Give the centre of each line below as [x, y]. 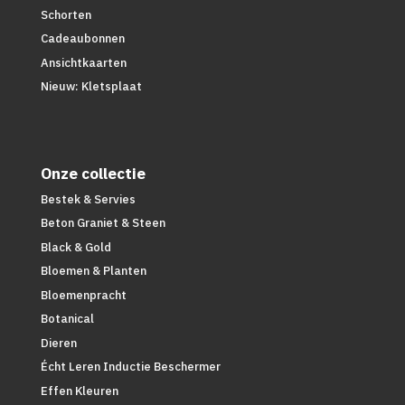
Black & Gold [75, 247]
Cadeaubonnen [82, 39]
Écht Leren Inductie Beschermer [130, 367]
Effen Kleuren [79, 391]
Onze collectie [93, 173]
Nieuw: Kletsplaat [91, 87]
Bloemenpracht [83, 295]
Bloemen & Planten [93, 271]
